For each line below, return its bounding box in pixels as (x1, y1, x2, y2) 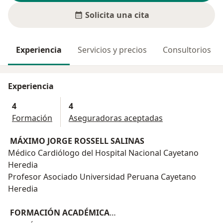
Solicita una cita (85, 9, 149, 21)
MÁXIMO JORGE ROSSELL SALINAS (8, 135, 146, 147)
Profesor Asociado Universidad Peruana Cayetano (8, 171, 196, 183)
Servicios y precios (78, 44, 147, 56)
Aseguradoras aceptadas (69, 112, 163, 124)
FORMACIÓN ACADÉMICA (10, 207, 110, 219)
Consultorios (163, 44, 211, 56)
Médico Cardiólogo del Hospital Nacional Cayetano (8, 147, 199, 159)
